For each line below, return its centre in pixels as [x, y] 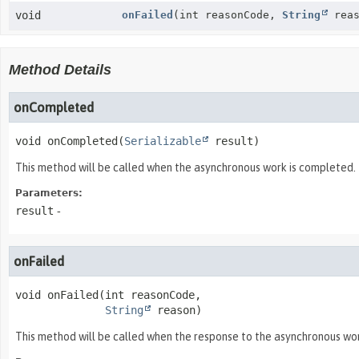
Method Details [60, 70]
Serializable [163, 141]
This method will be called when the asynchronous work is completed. [186, 167]
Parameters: [49, 193]
